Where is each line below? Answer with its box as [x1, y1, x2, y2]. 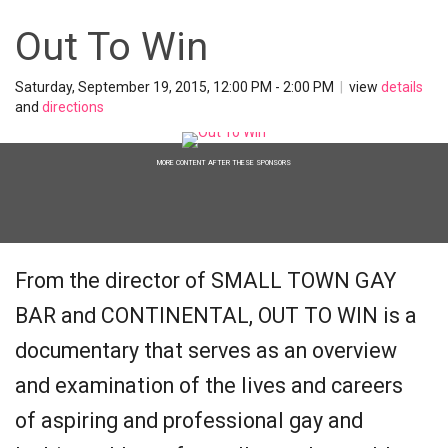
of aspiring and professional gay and [15, 408, 363, 433]
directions [42, 99, 104, 115]
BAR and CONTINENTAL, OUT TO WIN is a [15, 303, 417, 328]
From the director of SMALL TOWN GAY [15, 268, 396, 293]
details [381, 79, 423, 95]
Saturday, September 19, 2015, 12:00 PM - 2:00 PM [15, 79, 337, 95]
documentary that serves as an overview [15, 338, 397, 363]
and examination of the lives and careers [15, 373, 403, 398]
